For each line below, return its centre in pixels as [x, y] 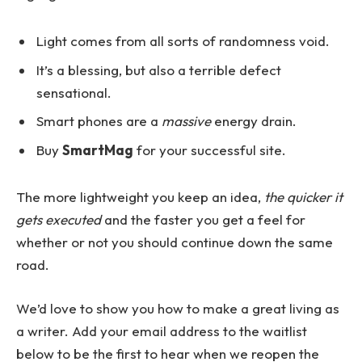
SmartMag [98, 149]
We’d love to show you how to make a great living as [178, 309]
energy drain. [254, 121]
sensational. [74, 92]
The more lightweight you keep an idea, [140, 197]
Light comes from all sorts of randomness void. [183, 41]
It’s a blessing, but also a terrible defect [159, 69]
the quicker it [303, 197]
